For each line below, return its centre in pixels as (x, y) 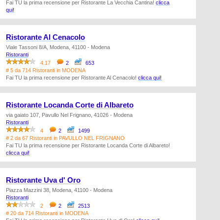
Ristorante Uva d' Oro (43, 180)
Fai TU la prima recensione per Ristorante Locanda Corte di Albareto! (88, 145)
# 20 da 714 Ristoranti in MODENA (47, 213)
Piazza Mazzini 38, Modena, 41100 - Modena (59, 190)
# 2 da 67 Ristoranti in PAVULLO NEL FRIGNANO (65, 138)
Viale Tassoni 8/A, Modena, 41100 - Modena (58, 47)
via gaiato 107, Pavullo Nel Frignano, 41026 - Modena (69, 115)
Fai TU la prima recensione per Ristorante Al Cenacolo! (72, 78)
